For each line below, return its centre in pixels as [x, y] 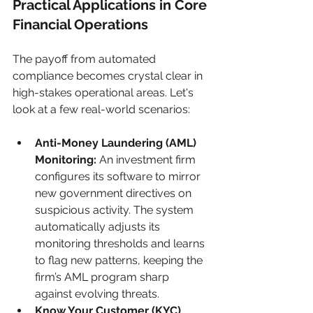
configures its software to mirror [119, 176]
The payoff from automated [86, 59]
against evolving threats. [97, 293]
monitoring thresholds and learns [121, 243]
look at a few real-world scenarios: [101, 109]
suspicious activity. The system [116, 210]
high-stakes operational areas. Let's [104, 92]
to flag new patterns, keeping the [120, 260]
